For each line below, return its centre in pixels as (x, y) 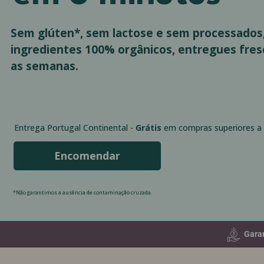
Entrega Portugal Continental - (75, 127)
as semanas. (45, 66)
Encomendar (88, 155)
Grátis (149, 127)
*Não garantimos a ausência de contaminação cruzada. (83, 192)
